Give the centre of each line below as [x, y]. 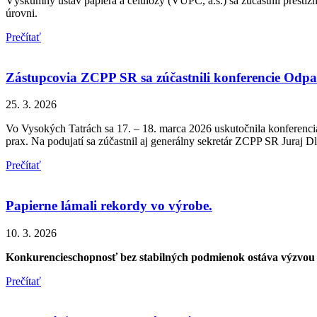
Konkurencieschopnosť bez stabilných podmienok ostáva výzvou [160, 257]
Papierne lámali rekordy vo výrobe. [109, 206]
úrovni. [22, 13]
